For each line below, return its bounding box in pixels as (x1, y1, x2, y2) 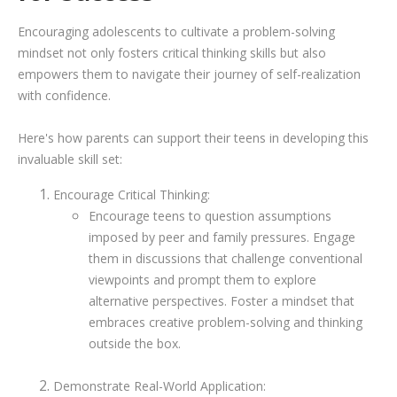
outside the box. (89, 334, 181, 352)
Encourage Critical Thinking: (53, 185, 210, 203)
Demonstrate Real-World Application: (53, 377, 266, 394)
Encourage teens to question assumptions (89, 206, 331, 224)
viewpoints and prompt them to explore (89, 270, 316, 288)
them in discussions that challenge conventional (89, 249, 362, 267)
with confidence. (18, 86, 111, 104)
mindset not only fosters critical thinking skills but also (18, 43, 326, 61)
